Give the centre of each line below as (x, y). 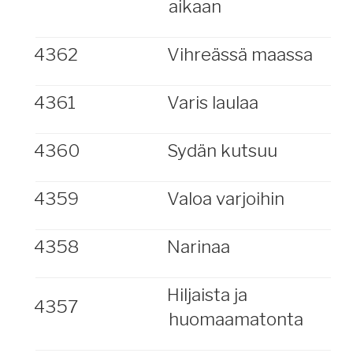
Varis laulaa (212, 102)
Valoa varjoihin (225, 199)
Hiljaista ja (207, 295)
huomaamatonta (236, 319)
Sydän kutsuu (222, 150)
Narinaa (198, 247)
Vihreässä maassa (240, 54)
